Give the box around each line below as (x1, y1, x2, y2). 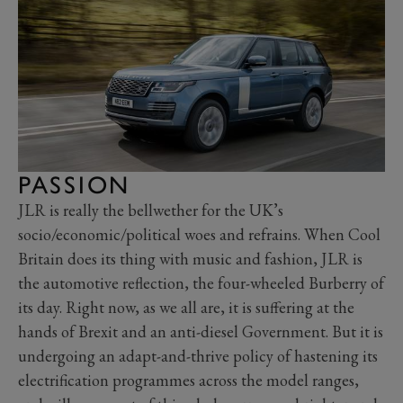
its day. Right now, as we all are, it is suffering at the (18, 297, 354, 318)
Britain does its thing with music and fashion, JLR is (18, 248, 363, 270)
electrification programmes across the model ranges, (18, 370, 359, 391)
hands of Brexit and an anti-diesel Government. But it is (18, 321, 383, 343)
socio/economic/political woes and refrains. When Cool (18, 224, 381, 246)
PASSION (18, 170, 130, 201)
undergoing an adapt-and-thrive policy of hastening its (18, 345, 378, 367)
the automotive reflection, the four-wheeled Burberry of (18, 273, 384, 294)
